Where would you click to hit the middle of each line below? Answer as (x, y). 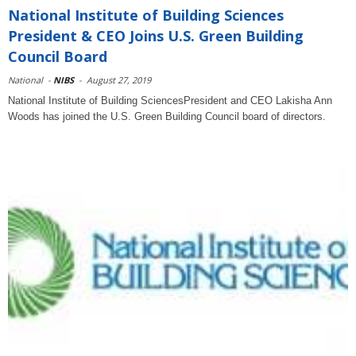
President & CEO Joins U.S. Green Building (156, 36)
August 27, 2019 (119, 80)
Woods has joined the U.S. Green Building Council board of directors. (167, 116)
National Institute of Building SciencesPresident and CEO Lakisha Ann (170, 101)
